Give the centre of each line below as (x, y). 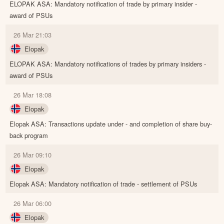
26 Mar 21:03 (33, 35)
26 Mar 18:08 (33, 95)
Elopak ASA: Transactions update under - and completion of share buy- (111, 124)
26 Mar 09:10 (33, 155)
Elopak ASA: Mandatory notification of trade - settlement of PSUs (103, 184)
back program (29, 135)
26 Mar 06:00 (33, 203)
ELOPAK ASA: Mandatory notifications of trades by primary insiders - (108, 64)
